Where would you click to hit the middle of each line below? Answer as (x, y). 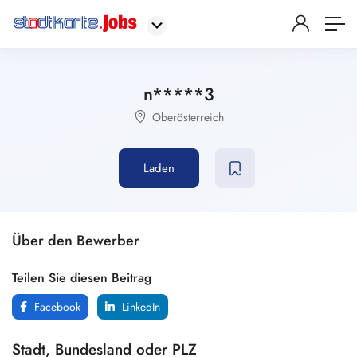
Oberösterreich (188, 117)
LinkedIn (139, 307)
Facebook (56, 307)
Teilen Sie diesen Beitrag (82, 278)
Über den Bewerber (76, 241)
